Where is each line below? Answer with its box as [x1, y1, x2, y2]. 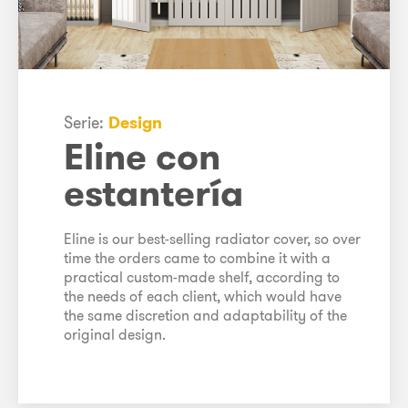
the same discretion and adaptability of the [64, 306, 347, 325]
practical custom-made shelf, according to [64, 268, 340, 287]
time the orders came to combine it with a [64, 249, 331, 268]
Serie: [64, 112, 108, 134]
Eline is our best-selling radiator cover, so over [64, 229, 361, 249]
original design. [64, 325, 166, 344]
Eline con [64, 133, 220, 180]
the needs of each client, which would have [64, 287, 342, 306]
